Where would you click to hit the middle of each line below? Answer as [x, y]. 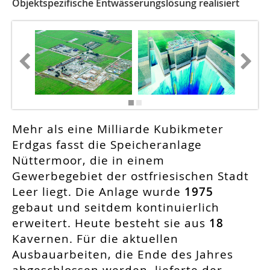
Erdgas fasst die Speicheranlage [107, 145]
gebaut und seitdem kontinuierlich [116, 208]
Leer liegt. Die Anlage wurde [98, 192]
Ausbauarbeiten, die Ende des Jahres [123, 255]
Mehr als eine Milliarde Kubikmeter [118, 129]
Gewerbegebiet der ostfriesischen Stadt [130, 176]
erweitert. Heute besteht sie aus [111, 223]
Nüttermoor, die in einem [88, 161]
